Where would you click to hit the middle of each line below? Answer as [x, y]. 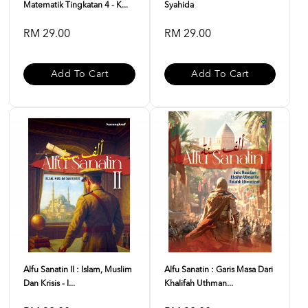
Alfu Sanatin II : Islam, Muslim [78, 270]
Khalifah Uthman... [198, 284]
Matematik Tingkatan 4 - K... [76, 5]
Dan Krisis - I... [49, 284]
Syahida [179, 5]
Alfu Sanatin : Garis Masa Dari [218, 270]
